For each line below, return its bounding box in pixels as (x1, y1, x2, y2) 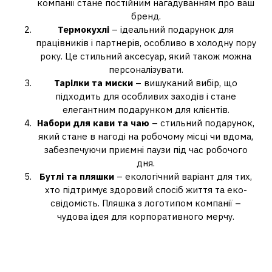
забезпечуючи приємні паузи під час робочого (44, 144, 248, 155)
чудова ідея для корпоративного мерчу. (57, 211, 234, 222)
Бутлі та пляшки (39, 171, 114, 182)
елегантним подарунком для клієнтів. (62, 104, 229, 115)
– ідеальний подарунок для (109, 24, 234, 35)
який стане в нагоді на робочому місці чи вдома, (38, 131, 253, 142)
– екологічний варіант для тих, (114, 171, 252, 182)
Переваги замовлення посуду (30, 233, 242, 251)
